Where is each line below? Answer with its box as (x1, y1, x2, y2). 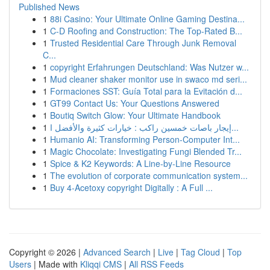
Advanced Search (83, 246, 151, 258)
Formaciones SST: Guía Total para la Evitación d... (50, 85, 242, 97)
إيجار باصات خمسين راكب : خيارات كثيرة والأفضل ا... (231, 121, 239, 133)
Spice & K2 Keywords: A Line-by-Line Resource (50, 157, 231, 169)
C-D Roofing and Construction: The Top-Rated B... (50, 25, 242, 37)
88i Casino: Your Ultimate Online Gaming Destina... (50, 13, 245, 25)
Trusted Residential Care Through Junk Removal (50, 37, 236, 49)
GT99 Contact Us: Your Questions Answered (50, 97, 219, 109)
